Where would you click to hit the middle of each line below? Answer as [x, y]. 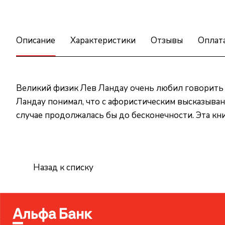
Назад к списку [63, 167]
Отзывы [167, 40]
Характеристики [103, 40]
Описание [36, 40]
